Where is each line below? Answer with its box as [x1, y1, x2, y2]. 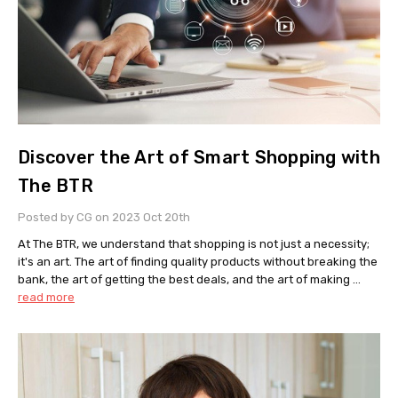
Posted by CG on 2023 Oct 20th [18, 210, 190, 224]
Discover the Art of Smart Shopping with [18, 146, 380, 168]
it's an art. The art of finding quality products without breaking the [18, 254, 378, 268]
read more [18, 290, 75, 304]
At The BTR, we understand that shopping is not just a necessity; [18, 236, 370, 251]
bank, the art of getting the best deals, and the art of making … [18, 272, 361, 286]
